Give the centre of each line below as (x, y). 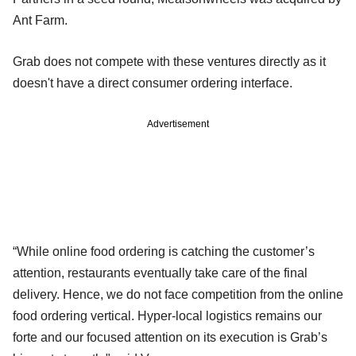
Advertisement (178, 124)
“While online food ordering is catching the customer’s (164, 251)
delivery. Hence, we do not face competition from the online (178, 294)
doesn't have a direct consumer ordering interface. (153, 83)
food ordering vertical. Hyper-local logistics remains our (167, 315)
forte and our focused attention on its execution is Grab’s (170, 337)
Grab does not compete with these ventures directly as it (169, 61)
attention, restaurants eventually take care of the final (160, 273)
